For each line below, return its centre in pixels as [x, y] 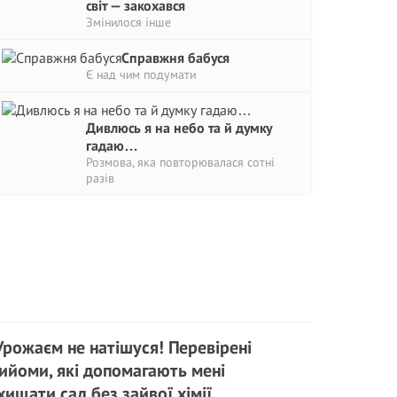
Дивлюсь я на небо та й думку [179, 128]
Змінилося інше [128, 22]
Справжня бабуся [175, 58]
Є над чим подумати [141, 74]
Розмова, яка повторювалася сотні [180, 162]
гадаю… [112, 145]
